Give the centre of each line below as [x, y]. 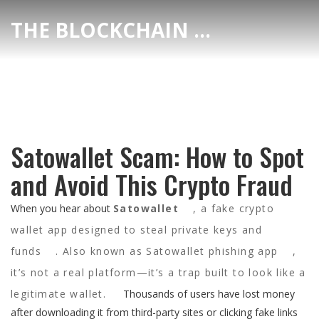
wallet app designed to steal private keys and [136, 230]
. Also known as [101, 251]
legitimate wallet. [59, 294]
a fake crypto [237, 208]
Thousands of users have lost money [208, 294]
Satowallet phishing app [212, 251]
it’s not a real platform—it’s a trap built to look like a [158, 272]
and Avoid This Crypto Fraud [152, 184]
